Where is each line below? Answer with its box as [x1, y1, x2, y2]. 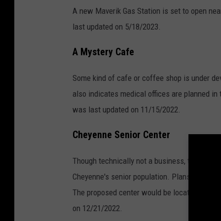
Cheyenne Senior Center [73, 129, 170, 141]
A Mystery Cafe [73, 46, 134, 58]
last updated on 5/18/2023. [73, 22, 161, 32]
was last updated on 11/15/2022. [73, 105, 181, 115]
